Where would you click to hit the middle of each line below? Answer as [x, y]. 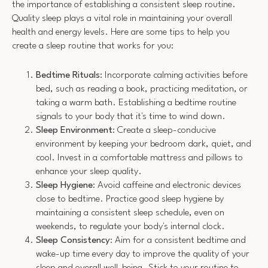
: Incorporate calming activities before [174, 75]
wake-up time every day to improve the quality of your [143, 254]
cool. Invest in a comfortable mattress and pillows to [139, 158]
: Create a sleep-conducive [164, 130]
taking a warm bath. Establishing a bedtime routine [136, 103]
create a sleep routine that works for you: [93, 46]
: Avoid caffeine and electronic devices [167, 185]
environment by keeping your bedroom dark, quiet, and [144, 144]
